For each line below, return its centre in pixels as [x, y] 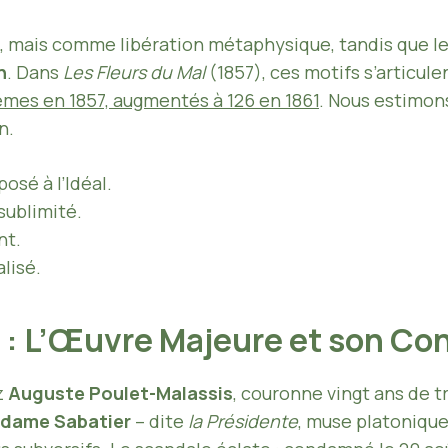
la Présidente [243, 420]
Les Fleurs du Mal [134, 71]
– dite [159, 420]
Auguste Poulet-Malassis [120, 392]
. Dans [35, 71]
